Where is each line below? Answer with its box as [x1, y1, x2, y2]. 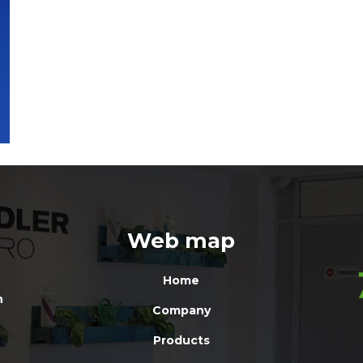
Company [152, 302, 211, 318]
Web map [127, 227, 236, 254]
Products [152, 332, 210, 348]
